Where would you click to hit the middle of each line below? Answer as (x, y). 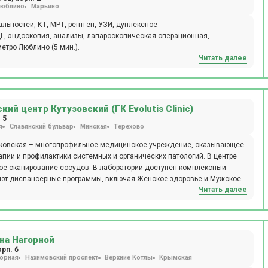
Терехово (129, 126)
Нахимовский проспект (61, 258)
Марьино (45, 7)
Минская (93, 126)
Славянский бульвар (41, 126)
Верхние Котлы (129, 258)
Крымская (176, 258)
